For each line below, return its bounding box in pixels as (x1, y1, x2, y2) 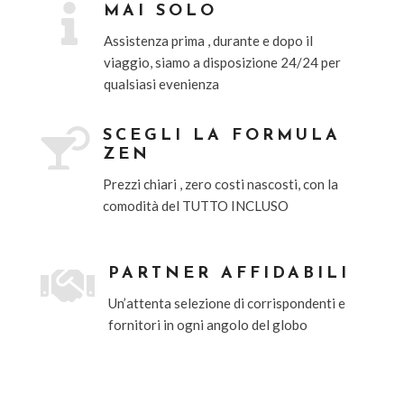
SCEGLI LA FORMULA (102, 127, 341, 145)
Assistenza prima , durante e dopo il (103, 32, 313, 50)
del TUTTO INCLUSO (161, 197, 289, 215)
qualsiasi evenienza (103, 76, 219, 93)
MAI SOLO (103, 3, 217, 21)
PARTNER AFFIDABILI (107, 265, 350, 283)
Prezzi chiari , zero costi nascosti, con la (102, 176, 338, 193)
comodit (102, 197, 151, 215)
